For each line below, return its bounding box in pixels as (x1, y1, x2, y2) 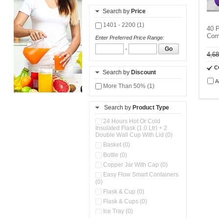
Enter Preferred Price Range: (95, 34, 164, 41)
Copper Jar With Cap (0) (102, 161, 168, 168)
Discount (131, 68, 156, 76)
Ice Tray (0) (102, 208, 133, 215)
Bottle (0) (102, 151, 127, 158)
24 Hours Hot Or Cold (102, 117, 160, 125)
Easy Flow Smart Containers (102, 171, 178, 178)
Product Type (132, 104, 169, 111)
